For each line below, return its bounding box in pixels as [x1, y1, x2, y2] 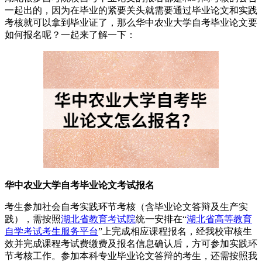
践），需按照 [5, 213, 61, 224]
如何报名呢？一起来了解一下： [5, 29, 136, 40]
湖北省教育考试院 [61, 213, 136, 224]
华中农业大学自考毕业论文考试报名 [5, 180, 154, 190]
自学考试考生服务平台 [5, 226, 98, 236]
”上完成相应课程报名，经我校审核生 [98, 226, 252, 236]
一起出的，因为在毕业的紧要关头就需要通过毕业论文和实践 [5, 5, 257, 15]
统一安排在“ [136, 213, 187, 224]
